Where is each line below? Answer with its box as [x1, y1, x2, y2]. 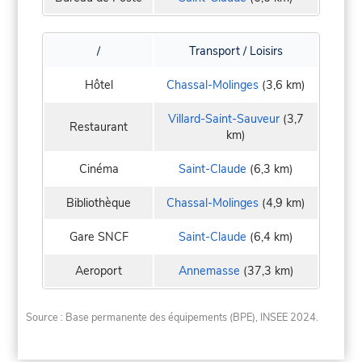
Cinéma [78, 161, 119, 178]
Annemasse [178, 263, 240, 280]
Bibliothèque [66, 195, 131, 212]
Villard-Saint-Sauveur [168, 111, 280, 128]
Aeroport [75, 263, 122, 280]
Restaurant [69, 119, 128, 136]
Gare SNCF [69, 229, 128, 246]
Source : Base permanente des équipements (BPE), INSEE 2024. [26, 309, 319, 325]
